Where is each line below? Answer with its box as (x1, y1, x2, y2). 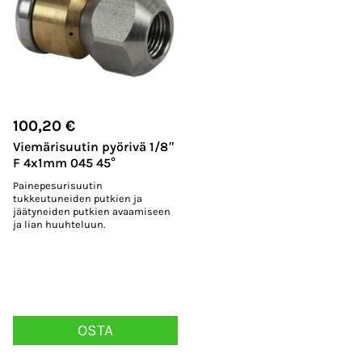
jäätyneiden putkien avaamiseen (13, 204, 170, 217)
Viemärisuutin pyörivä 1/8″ (13, 139, 175, 155)
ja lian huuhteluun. (13, 217, 105, 230)
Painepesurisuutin (13, 179, 103, 192)
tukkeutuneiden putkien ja (13, 192, 142, 204)
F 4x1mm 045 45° (13, 155, 116, 171)
